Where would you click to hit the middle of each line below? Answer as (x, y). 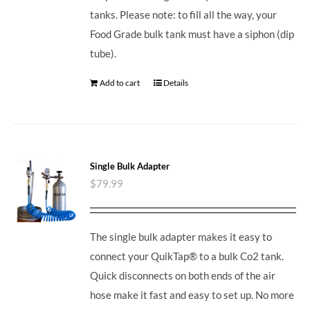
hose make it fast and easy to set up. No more (192, 294)
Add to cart (120, 83)
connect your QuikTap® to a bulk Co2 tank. (187, 256)
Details (176, 83)
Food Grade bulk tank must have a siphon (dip (192, 34)
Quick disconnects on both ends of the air (183, 275)
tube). (106, 54)
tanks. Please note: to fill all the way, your (184, 15)
